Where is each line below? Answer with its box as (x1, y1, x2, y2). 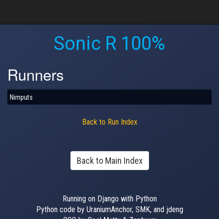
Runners (7, 63, 64, 85)
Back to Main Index (76, 155, 143, 166)
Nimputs (10, 93, 33, 101)
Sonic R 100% (54, 33, 165, 54)
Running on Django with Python (62, 194, 157, 203)
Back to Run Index (82, 117, 137, 127)
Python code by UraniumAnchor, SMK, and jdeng (36, 204, 183, 214)
